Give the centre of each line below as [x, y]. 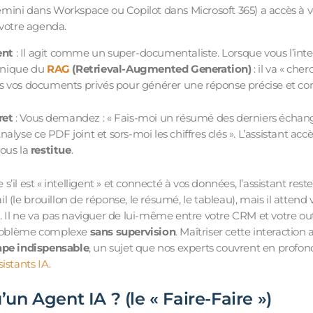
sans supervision [133, 231]
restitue [51, 150]
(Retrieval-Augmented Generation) [160, 68]
